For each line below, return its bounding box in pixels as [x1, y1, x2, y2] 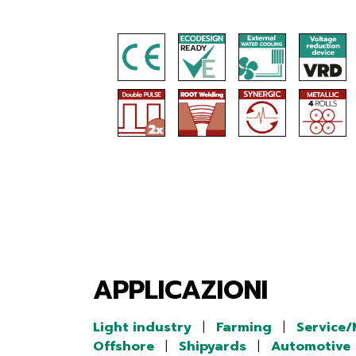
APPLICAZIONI [93, 271, 268, 310]
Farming [216, 318, 272, 337]
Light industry [93, 318, 192, 337]
